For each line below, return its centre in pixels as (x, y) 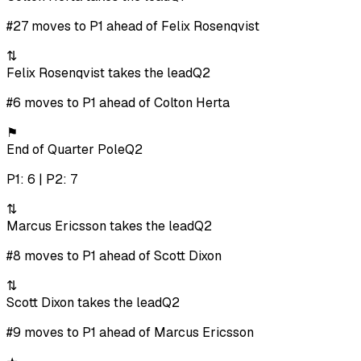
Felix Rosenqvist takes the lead (100, 73)
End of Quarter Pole (66, 150)
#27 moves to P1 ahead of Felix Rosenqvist (133, 27)
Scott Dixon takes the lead (84, 303)
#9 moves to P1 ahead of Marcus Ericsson (130, 333)
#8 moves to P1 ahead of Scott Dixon (114, 256)
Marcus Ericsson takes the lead (100, 226)
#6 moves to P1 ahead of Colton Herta (118, 103)
